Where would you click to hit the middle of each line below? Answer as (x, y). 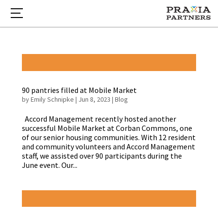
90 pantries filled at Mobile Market (79, 90)
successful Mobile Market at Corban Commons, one (107, 128)
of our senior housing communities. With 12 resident (109, 137)
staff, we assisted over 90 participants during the (102, 155)
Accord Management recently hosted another (99, 118)
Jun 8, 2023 (94, 99)
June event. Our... (49, 165)
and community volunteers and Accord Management (108, 146)
